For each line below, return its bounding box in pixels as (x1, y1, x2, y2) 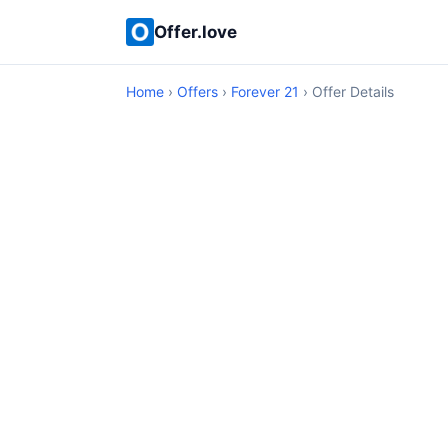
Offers (177, 83, 218, 100)
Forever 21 (231, 83, 299, 100)
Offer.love (154, 21, 237, 42)
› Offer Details (299, 83, 394, 100)
